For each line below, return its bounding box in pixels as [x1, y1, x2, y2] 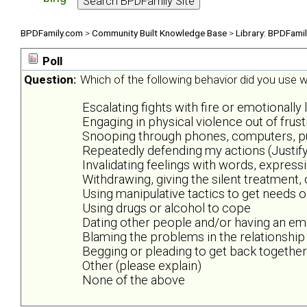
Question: [24, 73, 76, 87]
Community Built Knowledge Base [92, 27, 227, 38]
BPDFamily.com [21, 27, 83, 38]
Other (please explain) [82, 258, 201, 273]
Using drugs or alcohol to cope [82, 201, 251, 216]
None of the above [82, 273, 185, 288]
